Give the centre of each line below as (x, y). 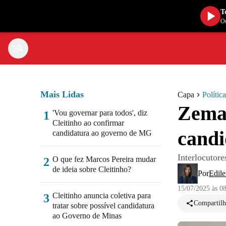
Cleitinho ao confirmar (88, 123)
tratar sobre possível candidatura (103, 206)
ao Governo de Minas (87, 216)
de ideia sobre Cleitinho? (92, 169)
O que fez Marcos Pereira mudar (104, 159)
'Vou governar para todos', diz (100, 113)
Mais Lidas (62, 94)
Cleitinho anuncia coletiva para (102, 195)
